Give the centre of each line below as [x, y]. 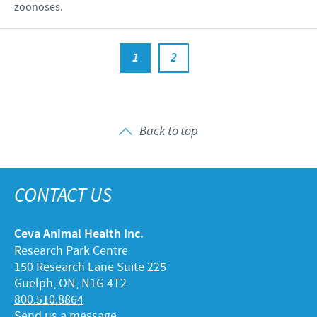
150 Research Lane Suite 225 [90, 267]
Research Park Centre [71, 251]
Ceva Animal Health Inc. [79, 235]
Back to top [169, 131]
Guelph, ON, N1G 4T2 [70, 284]
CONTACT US [63, 196]
